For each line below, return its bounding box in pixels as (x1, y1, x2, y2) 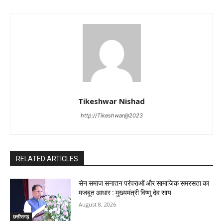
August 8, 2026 (79, 200, 116, 208)
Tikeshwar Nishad (78, 96, 145, 106)
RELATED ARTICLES (16, 154, 78, 163)
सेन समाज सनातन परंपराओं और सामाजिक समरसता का (79, 179, 210, 187)
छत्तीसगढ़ (13, 213, 29, 221)
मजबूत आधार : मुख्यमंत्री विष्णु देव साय (79, 188, 172, 197)
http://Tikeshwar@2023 (80, 111, 143, 119)
